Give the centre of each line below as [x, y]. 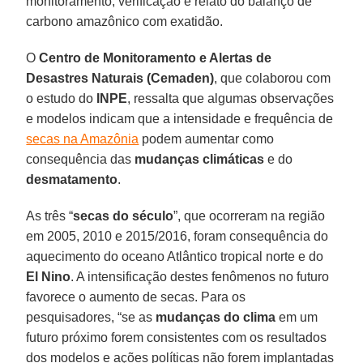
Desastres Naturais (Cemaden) [120, 78]
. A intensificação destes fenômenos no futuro [200, 276]
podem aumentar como [207, 139]
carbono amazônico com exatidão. [125, 21]
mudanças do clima [216, 317]
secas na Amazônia [83, 139]
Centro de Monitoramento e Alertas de [156, 58]
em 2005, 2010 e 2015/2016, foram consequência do [177, 236]
